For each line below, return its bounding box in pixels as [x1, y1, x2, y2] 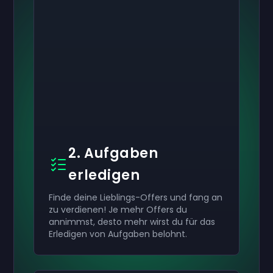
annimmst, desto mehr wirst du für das [49, 216, 216, 228]
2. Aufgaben [68, 144, 158, 163]
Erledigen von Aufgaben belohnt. [49, 228, 190, 240]
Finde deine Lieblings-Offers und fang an [49, 191, 223, 204]
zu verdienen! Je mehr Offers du [49, 204, 188, 216]
